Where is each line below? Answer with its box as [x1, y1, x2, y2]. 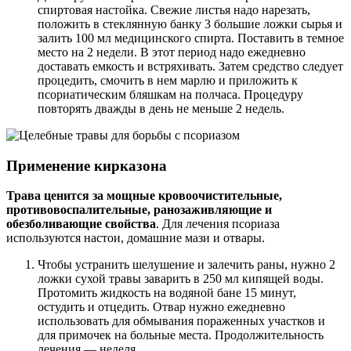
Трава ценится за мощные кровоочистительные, [6, 189, 282, 203]
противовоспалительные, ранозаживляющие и [6, 203, 272, 217]
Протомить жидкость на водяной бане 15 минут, [38, 286, 296, 300]
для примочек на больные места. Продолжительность [38, 328, 324, 342]
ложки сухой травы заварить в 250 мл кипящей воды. [38, 272, 324, 286]
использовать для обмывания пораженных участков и [38, 314, 325, 328]
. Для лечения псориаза [156, 217, 280, 231]
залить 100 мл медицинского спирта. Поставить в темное [38, 31, 344, 45]
